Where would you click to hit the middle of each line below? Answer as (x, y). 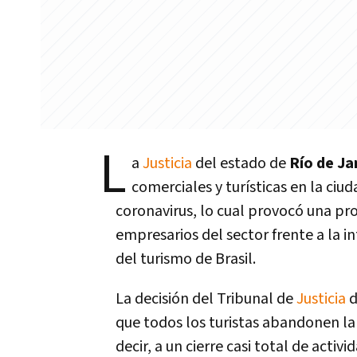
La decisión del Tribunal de (206, 299)
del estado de (241, 163)
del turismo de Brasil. (186, 259)
